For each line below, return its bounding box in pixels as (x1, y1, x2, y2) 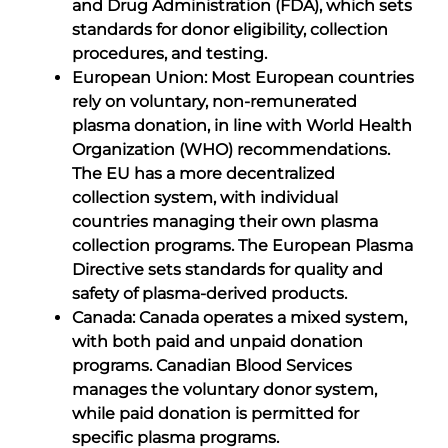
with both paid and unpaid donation (72, 331, 363, 351)
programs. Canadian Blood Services (72, 355, 352, 375)
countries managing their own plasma (72, 211, 378, 231)
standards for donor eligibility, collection (72, 19, 388, 39)
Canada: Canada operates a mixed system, (72, 307, 407, 327)
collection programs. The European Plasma (72, 235, 413, 255)
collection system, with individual (72, 187, 338, 207)
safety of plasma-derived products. (72, 283, 347, 303)
